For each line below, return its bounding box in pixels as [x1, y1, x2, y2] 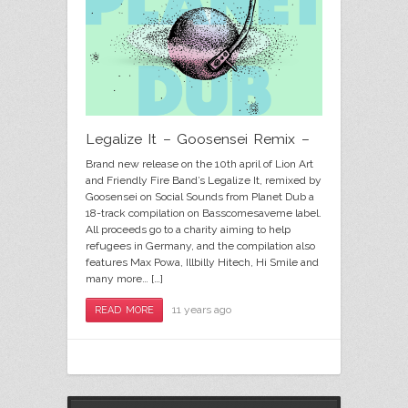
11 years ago [172, 302, 232, 316]
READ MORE [95, 303, 155, 316]
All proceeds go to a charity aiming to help [86, 222, 291, 236]
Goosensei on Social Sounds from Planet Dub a [86, 189, 314, 203]
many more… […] [86, 271, 163, 285]
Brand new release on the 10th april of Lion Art [86, 157, 313, 170]
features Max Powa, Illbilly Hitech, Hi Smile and [86, 255, 319, 269]
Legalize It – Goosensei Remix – [86, 129, 310, 148]
